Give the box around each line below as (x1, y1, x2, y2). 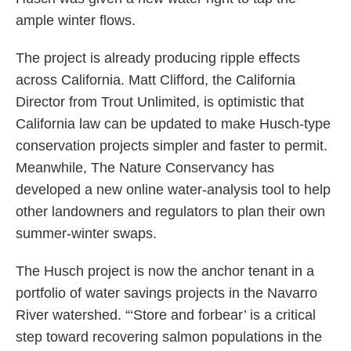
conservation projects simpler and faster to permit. (16, 138, 327, 154)
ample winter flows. (16, 13, 136, 29)
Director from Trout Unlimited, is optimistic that (16, 94, 304, 110)
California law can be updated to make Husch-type (16, 116, 331, 132)
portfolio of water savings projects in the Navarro (16, 285, 317, 302)
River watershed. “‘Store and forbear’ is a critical (16, 307, 316, 324)
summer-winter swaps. (16, 226, 157, 242)
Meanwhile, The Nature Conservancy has (16, 160, 274, 176)
